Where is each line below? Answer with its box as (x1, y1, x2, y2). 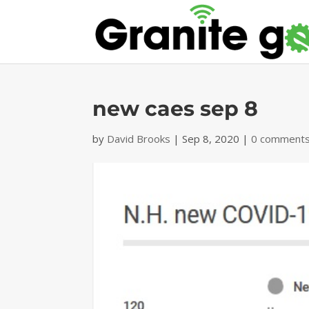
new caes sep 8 (92, 96, 259, 121)
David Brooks (107, 132, 171, 146)
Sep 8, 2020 (182, 132, 240, 146)
